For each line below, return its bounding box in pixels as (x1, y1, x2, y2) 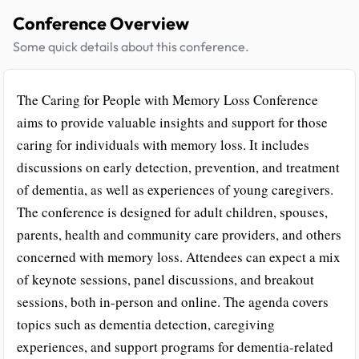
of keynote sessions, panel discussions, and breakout (17, 270, 314, 288)
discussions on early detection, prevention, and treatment (17, 158, 340, 176)
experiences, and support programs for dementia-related (17, 337, 333, 356)
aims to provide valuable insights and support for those (17, 113, 328, 131)
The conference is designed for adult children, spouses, (17, 203, 328, 221)
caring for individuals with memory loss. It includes (17, 135, 309, 154)
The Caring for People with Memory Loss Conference (17, 91, 318, 109)
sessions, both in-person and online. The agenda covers (17, 292, 329, 311)
